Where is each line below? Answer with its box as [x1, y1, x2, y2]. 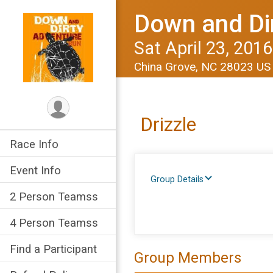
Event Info [10, 164, 61, 177]
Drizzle [140, 113, 196, 136]
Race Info [10, 138, 58, 151]
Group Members [134, 249, 241, 267]
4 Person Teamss [10, 216, 98, 229]
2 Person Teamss [10, 190, 98, 203]
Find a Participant [10, 243, 97, 255]
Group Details [151, 174, 204, 185]
